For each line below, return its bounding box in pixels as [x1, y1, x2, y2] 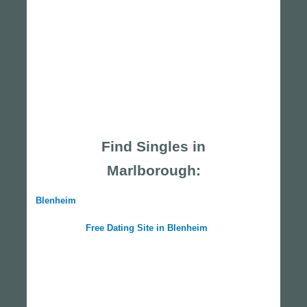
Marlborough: [106, 162, 201, 179]
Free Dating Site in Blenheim [86, 223, 208, 234]
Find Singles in [101, 138, 206, 155]
